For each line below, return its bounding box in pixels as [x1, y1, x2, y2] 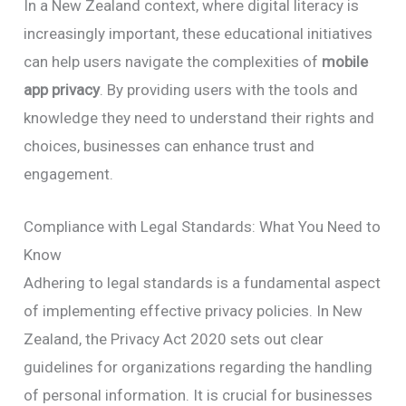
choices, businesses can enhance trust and [24, 136, 315, 155]
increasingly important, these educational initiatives [24, 24, 373, 43]
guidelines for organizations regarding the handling [24, 357, 373, 376]
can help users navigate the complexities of [24, 52, 323, 71]
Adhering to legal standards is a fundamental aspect [24, 273, 382, 292]
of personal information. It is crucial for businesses [24, 385, 373, 404]
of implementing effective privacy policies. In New [24, 301, 363, 320]
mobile [322, 52, 369, 71]
